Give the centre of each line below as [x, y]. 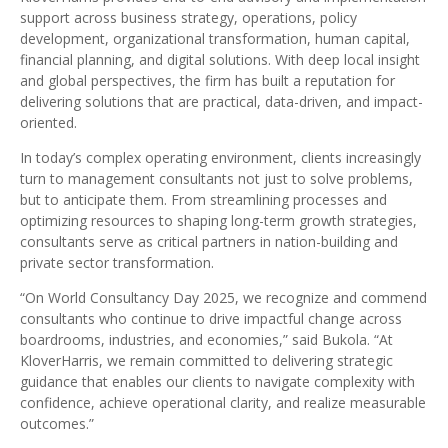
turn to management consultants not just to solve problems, [216, 178]
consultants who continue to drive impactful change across [211, 318]
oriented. [48, 122]
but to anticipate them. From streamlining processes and [203, 199]
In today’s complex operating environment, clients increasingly [220, 157]
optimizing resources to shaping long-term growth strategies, [218, 220]
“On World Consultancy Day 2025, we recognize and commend [223, 297]
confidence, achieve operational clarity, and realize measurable [223, 402]
